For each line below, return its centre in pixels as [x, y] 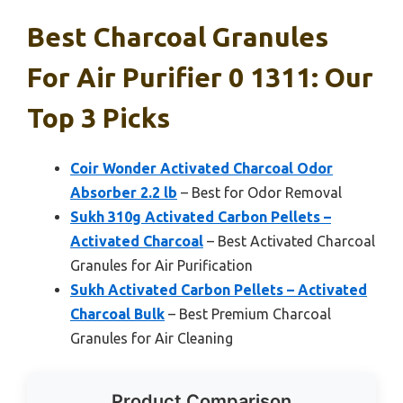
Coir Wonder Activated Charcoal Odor [201, 168]
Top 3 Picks [99, 117]
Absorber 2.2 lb [124, 192]
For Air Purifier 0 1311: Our [200, 77]
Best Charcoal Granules [178, 36]
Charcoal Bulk [117, 313]
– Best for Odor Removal [260, 192]
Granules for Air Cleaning [152, 338]
